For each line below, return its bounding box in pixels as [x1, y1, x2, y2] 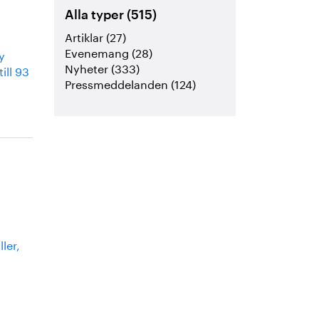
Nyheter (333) [65, 58, 140, 77]
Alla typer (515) [65, 9, 157, 22]
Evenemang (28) [65, 43, 153, 61]
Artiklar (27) [65, 27, 127, 46]
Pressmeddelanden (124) [65, 74, 197, 93]
